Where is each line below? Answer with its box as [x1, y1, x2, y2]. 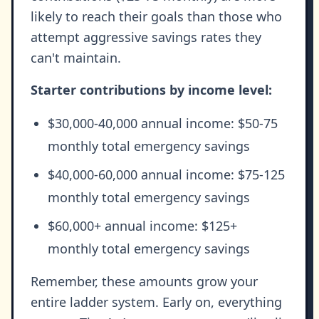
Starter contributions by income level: [31, 81, 272, 99]
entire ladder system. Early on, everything [31, 293, 282, 311]
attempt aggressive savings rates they [31, 28, 261, 46]
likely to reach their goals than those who [31, 8, 282, 26]
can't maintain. [31, 49, 121, 67]
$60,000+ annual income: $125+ [48, 217, 237, 235]
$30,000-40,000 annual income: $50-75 [48, 115, 278, 132]
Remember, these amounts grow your [31, 273, 258, 291]
